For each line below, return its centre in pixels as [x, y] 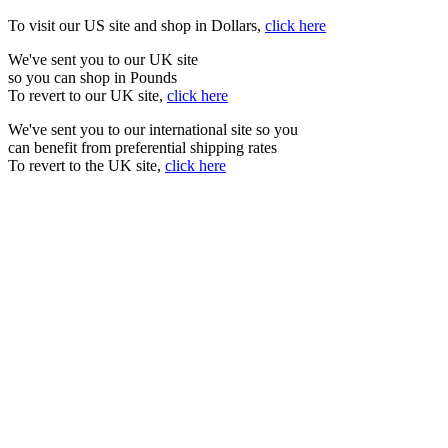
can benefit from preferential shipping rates [142, 147]
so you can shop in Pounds [92, 77]
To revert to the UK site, [86, 165]
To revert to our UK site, [87, 95]
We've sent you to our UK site [103, 59]
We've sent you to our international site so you [153, 129]
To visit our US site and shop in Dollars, [136, 25]
